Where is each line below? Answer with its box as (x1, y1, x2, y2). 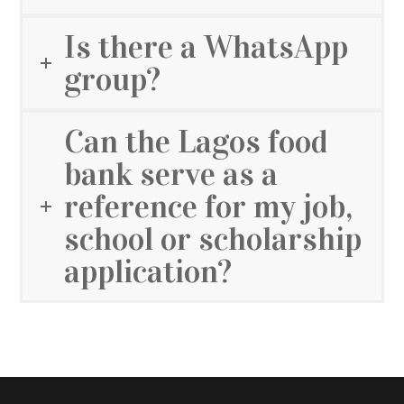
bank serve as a (64, 154, 279, 195)
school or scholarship (64, 219, 363, 260)
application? (64, 252, 233, 292)
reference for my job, (64, 187, 353, 227)
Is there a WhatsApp (64, 27, 349, 68)
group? (64, 60, 161, 100)
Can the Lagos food (64, 122, 329, 162)
